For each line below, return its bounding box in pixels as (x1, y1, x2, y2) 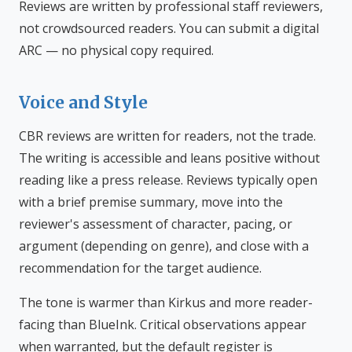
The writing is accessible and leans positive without (19, 149, 320, 167)
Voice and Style (19, 93, 148, 113)
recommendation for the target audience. (19, 259, 262, 277)
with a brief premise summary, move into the (19, 193, 283, 211)
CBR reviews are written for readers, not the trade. (19, 127, 316, 145)
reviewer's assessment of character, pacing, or (19, 215, 292, 233)
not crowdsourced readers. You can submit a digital (19, 20, 319, 37)
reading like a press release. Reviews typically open (19, 171, 317, 189)
